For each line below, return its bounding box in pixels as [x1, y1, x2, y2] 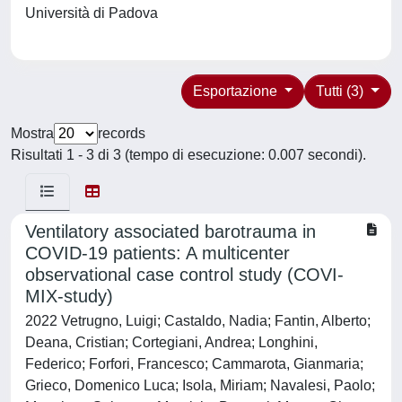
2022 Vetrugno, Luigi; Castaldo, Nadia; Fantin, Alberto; [25, 313, 371, 328]
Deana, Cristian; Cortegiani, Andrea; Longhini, [25, 335, 318, 350]
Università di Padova [25, 5, 165, 21]
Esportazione [192, 83, 281, 99]
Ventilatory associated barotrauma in [25, 222, 316, 241]
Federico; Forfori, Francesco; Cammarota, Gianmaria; [25, 356, 363, 371]
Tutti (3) [316, 83, 368, 99]
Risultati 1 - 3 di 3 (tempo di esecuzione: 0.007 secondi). [11, 147, 366, 162]
